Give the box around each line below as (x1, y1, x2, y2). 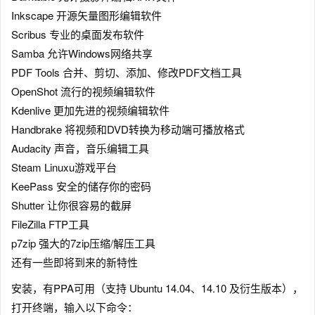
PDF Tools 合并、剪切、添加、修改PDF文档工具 (11, 64, 242, 79)
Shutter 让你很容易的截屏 (11, 197, 131, 212)
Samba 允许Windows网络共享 (11, 45, 153, 60)
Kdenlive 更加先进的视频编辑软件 (11, 102, 169, 117)
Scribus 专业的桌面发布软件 (11, 26, 144, 41)
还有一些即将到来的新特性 (11, 254, 138, 269)
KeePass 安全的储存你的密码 (11, 178, 151, 193)
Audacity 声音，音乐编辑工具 (11, 140, 149, 155)
